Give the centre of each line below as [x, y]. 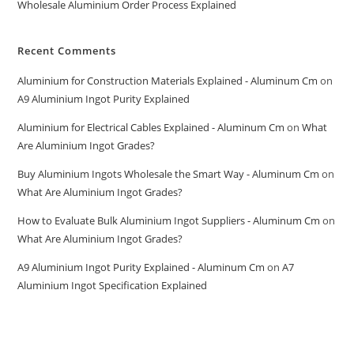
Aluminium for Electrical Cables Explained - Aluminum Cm [151, 127]
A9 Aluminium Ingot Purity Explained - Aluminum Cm [141, 267]
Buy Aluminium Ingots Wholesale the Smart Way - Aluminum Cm [169, 173]
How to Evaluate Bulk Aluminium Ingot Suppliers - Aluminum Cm [169, 220]
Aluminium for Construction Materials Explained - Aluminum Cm [168, 80]
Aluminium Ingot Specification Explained [113, 285]
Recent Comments [67, 50]
